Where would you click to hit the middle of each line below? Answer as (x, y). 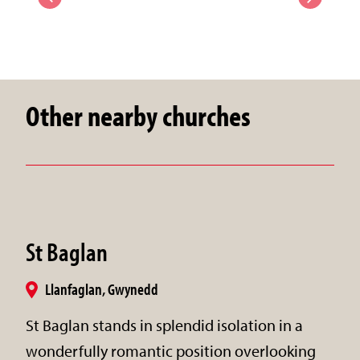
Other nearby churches (138, 115)
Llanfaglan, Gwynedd (102, 288)
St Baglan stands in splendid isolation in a (164, 325)
